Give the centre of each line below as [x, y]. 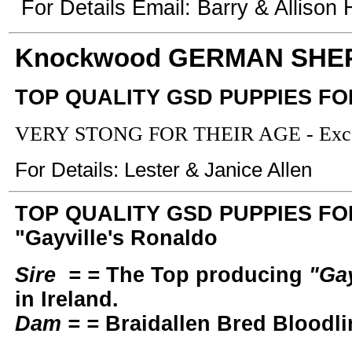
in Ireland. [67, 299]
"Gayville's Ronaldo [116, 238]
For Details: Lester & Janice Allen [163, 170]
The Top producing [204, 275]
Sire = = [60, 275]
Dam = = [57, 324]
